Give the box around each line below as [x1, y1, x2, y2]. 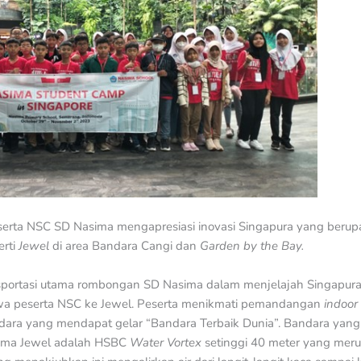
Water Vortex [130, 334, 201, 351]
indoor [324, 296, 358, 313]
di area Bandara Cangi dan [49, 238, 200, 255]
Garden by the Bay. [200, 238, 304, 255]
